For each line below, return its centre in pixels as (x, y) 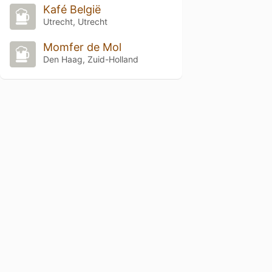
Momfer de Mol (82, 47)
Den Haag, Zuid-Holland (90, 59)
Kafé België (72, 10)
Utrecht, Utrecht (75, 22)
